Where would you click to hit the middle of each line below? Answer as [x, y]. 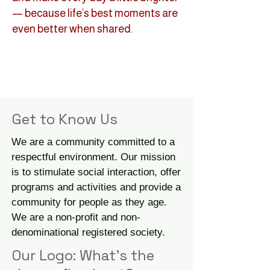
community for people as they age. [89, 202]
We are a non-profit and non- [76, 217]
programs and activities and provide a [96, 187]
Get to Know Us [65, 119]
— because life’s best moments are [95, 13]
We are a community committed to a [93, 142]
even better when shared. [72, 29]
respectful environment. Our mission [93, 157]
